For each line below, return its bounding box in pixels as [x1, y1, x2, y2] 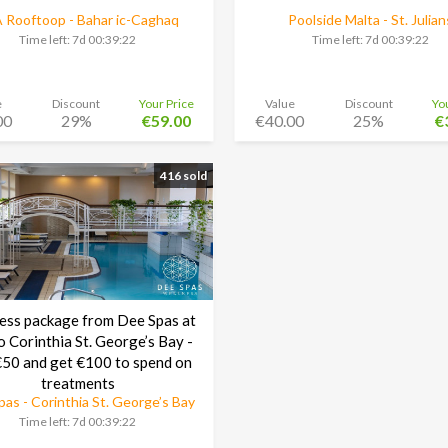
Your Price [139, 95, 195, 111]
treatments [40, 374, 115, 393]
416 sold [160, 167, 207, 183]
